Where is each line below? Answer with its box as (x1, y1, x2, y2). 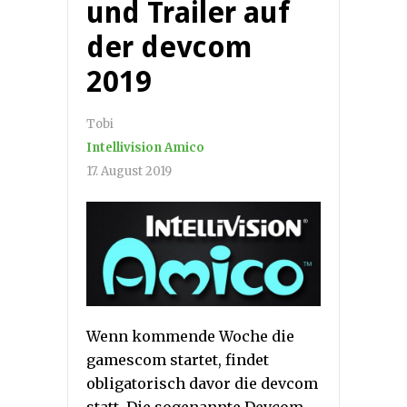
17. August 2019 (86, 164, 172, 180)
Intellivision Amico (86, 140, 204, 156)
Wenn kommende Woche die (86, 327, 294, 346)
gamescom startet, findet (86, 351, 269, 370)
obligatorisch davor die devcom (86, 374, 318, 393)
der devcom (86, 30, 253, 65)
